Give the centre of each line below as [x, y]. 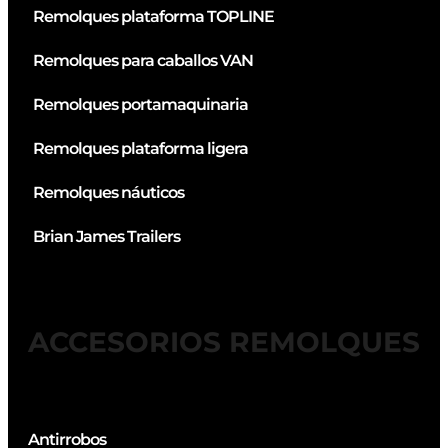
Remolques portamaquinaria [140, 105]
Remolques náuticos [108, 193]
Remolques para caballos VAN [143, 61]
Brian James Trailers [106, 237]
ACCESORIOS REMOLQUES [224, 342]
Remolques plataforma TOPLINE [153, 17]
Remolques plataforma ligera [140, 149]
